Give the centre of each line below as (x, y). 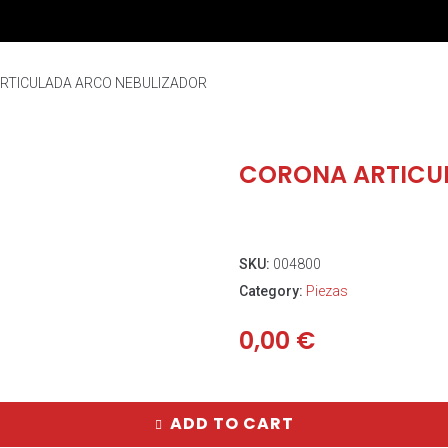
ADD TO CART (231, 423)
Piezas (327, 291)
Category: (272, 291)
